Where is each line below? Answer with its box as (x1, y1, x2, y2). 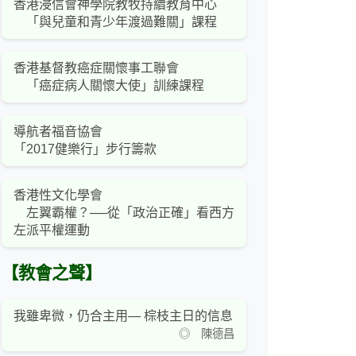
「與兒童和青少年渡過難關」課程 (14, 15, 217, 29)
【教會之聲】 (2, 264, 102, 284)
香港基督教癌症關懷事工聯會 (14, 61, 179, 75)
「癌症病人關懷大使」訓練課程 (14, 79, 204, 93)
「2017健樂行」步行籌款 (14, 142, 157, 157)
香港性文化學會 (14, 188, 103, 203)
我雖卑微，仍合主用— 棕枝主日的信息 (14, 309, 233, 323)
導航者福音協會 (14, 125, 103, 139)
